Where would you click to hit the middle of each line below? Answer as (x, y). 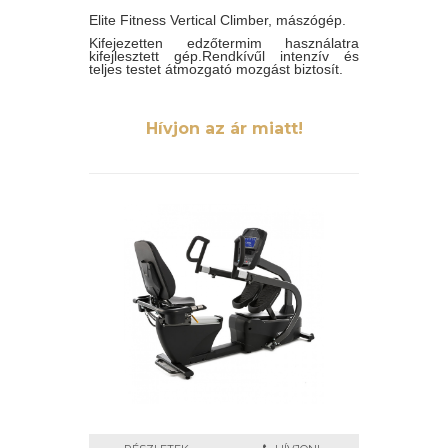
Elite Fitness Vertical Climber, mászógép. (217, 20)
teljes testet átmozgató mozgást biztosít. (216, 69)
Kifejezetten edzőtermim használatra (224, 43)
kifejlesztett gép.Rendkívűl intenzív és (224, 56)
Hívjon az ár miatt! (224, 128)
